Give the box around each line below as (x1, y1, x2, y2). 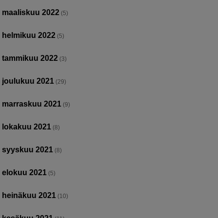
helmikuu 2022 (2, 31, 56, 39)
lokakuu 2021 (2, 122, 52, 131)
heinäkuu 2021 (2, 191, 56, 200)
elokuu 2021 (2, 168, 47, 177)
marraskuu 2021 (2, 99, 62, 108)
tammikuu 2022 (2, 54, 58, 62)
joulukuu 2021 (2, 76, 54, 85)
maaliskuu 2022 (2, 8, 60, 17)
